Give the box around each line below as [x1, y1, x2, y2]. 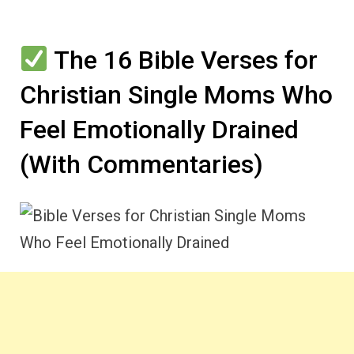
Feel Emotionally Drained [20, 115, 299, 145]
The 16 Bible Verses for [48, 45, 318, 75]
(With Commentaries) [20, 149, 263, 179]
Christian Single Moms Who [20, 80, 333, 110]
